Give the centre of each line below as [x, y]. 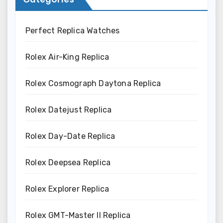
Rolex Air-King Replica [67, 57]
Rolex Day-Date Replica [70, 136]
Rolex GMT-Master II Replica [78, 215]
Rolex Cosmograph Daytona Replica [93, 83]
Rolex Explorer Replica [67, 189]
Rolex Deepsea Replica [68, 162]
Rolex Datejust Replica [69, 110]
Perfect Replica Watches [73, 30]
